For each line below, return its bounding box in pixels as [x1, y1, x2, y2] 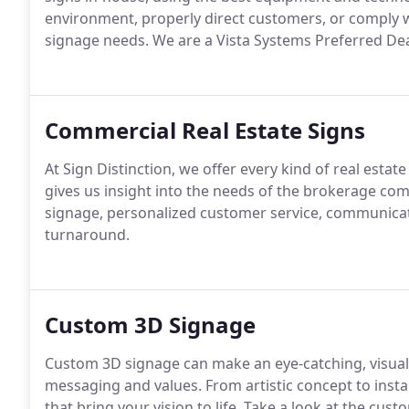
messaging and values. [45, 375, 202, 395]
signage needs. [45, 30, 149, 50]
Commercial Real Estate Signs [45, 115, 365, 145]
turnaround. [45, 225, 130, 245]
